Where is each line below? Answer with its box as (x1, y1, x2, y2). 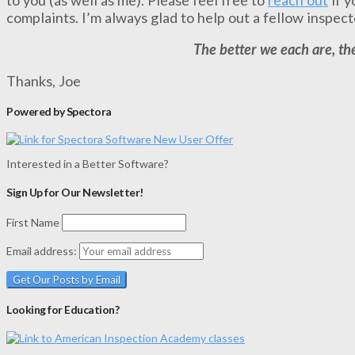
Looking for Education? (6, 303, 120, 317)
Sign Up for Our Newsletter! (6, 185, 143, 199)
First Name (6, 215, 59, 229)
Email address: (6, 243, 79, 258)
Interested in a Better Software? (6, 157, 169, 171)
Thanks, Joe (6, 72, 81, 90)
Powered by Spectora (6, 104, 112, 118)
